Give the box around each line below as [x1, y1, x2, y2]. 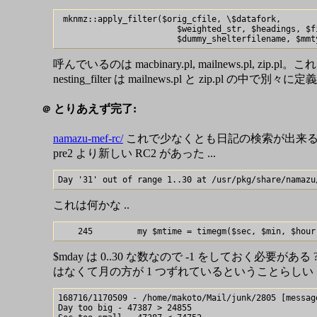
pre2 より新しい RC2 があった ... [53, 147, 216, 160]
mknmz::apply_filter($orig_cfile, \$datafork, [58, 13, 281, 24]
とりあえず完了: [51, 103, 137, 115]
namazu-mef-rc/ [53, 132, 123, 145]
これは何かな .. [53, 199, 129, 212]
